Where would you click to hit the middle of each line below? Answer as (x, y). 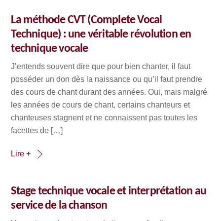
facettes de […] (37, 130)
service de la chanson (59, 206)
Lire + (21, 153)
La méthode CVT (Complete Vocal (87, 20)
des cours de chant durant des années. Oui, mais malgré (109, 92)
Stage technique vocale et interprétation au (109, 192)
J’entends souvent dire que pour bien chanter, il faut (101, 66)
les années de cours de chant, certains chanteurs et (101, 105)
